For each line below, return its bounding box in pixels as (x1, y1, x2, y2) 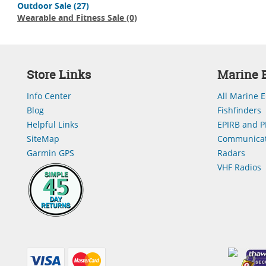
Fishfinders (217, 104, 261, 116)
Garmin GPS (27, 147, 74, 159)
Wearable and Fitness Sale (17, 12, 124, 23)
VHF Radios (217, 161, 261, 173)
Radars (217, 147, 245, 159)
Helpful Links (27, 119, 78, 130)
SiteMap (27, 133, 59, 144)
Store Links (27, 66, 91, 83)
